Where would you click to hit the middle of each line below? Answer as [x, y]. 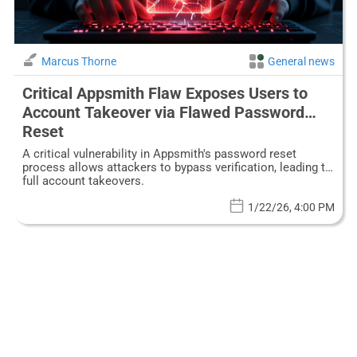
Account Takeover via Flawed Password [163, 112]
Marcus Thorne [78, 61]
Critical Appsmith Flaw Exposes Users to [165, 93]
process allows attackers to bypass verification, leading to [177, 167]
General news [302, 61]
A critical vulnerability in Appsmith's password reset [159, 153]
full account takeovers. [83, 180]
